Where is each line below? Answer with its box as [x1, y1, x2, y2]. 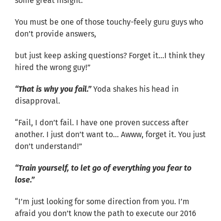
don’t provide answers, [15, 29, 96, 38]
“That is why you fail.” [15, 84, 91, 94]
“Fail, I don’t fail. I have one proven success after [15, 117, 188, 127]
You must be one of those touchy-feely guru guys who [15, 17, 203, 27]
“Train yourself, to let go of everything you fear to [15, 163, 191, 173]
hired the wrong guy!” [15, 62, 91, 72]
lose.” [15, 175, 35, 184]
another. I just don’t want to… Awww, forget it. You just [15, 129, 206, 139]
